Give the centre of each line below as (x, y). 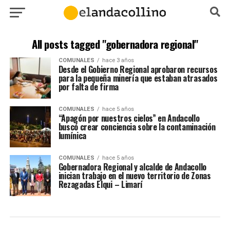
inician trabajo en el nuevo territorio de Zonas (135, 176)
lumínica (72, 136)
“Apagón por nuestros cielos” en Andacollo (129, 118)
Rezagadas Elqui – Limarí (100, 184)
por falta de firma (88, 87)
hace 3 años (118, 60)
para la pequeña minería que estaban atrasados (138, 78)
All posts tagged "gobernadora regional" (115, 44)
